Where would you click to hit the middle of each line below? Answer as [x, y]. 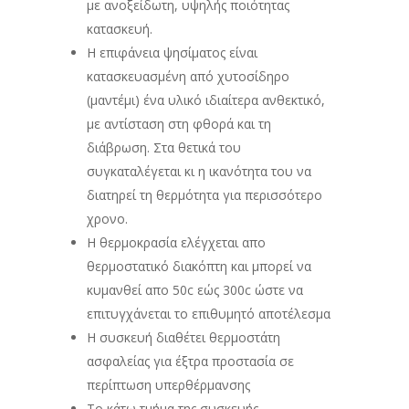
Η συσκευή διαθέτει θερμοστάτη [183, 338]
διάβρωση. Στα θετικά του [163, 148]
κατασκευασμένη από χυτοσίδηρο [188, 77]
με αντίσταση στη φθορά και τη [178, 124]
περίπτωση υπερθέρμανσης [168, 385]
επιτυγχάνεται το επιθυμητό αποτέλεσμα [208, 314]
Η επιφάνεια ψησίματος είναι [172, 53]
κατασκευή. [119, 29]
